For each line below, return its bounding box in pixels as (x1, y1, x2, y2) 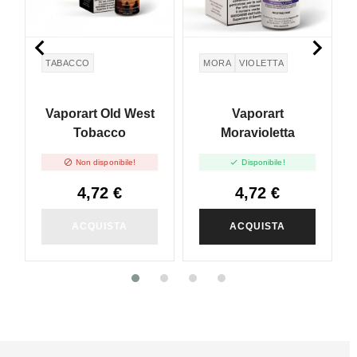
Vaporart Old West (45, 106, 155, 120)
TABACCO (45, 57, 90, 68)
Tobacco (73, 125, 126, 139)
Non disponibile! (75, 158, 136, 167)
